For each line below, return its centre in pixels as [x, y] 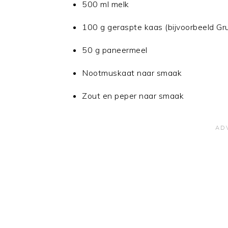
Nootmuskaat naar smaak [132, 73]
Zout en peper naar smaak [133, 96]
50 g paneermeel [115, 50]
